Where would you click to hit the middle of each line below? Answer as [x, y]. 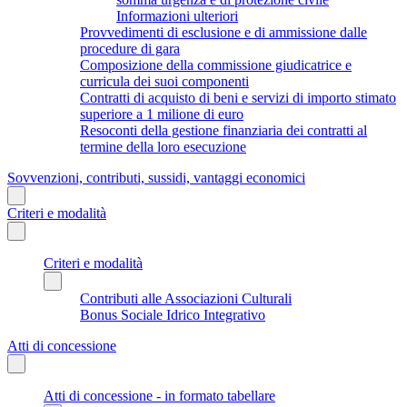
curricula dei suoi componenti [164, 81]
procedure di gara [130, 48]
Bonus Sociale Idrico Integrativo [173, 314]
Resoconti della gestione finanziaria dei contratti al [223, 130]
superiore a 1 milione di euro [162, 114]
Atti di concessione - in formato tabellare [159, 395]
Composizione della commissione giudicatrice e [216, 65]
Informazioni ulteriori [177, 15]
